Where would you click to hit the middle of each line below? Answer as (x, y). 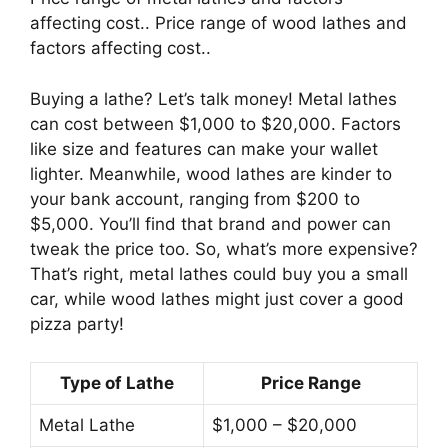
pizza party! (77, 323)
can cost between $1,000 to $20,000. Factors (215, 123)
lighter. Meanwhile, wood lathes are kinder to (211, 173)
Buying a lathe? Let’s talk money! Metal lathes (213, 98)
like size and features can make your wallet (204, 148)
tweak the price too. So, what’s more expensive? (224, 248)
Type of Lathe (117, 383)
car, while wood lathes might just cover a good (217, 298)
